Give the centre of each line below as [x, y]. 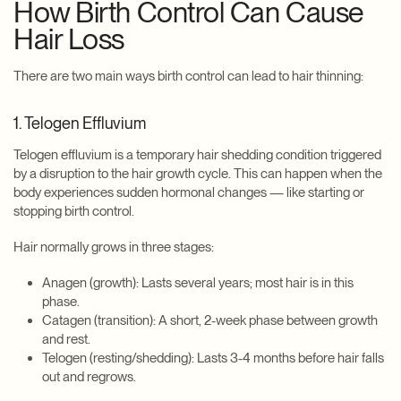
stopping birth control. [74, 211]
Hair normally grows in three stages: [114, 247]
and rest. [66, 339]
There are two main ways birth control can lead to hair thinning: [188, 76]
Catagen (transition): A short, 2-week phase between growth [210, 320]
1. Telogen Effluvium [80, 123]
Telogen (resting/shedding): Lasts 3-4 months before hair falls [213, 358]
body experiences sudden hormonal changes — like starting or [189, 192]
